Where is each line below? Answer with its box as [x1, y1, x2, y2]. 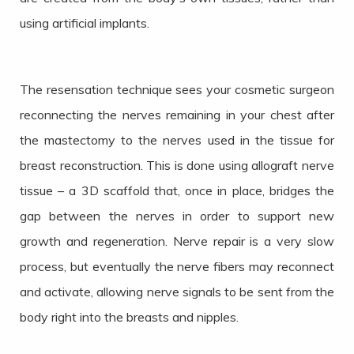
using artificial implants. [20, 15, 149, 32]
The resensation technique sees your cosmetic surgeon [20, 81, 334, 98]
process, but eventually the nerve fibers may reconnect [20, 258, 334, 275]
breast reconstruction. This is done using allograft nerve [20, 157, 334, 174]
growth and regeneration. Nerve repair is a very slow [20, 233, 334, 250]
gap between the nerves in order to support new [20, 208, 334, 224]
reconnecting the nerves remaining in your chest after [20, 107, 334, 123]
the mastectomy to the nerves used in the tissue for [20, 132, 334, 149]
